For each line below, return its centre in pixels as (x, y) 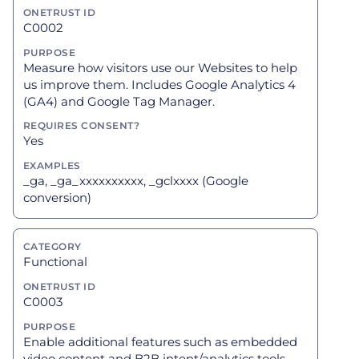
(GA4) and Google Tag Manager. (119, 101)
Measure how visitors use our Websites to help (160, 67)
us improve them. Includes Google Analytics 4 (159, 84)
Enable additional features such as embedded (160, 341)
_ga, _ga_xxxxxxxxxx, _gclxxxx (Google (136, 181)
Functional (55, 261)
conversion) (57, 198)
